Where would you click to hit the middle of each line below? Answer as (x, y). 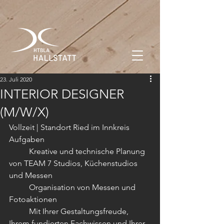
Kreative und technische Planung (19, 151)
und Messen (31, 175)
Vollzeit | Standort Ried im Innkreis (69, 127)
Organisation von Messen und (19, 187)
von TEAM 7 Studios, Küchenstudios (74, 163)
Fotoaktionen (33, 199)
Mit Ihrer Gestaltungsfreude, (19, 211)
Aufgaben (27, 139)
